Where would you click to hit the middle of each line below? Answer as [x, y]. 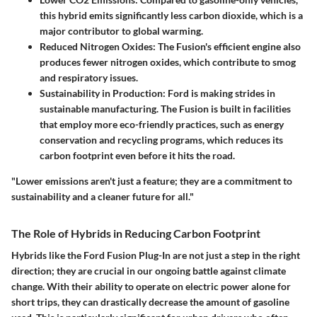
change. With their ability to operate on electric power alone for [151, 286]
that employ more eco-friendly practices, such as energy [162, 124]
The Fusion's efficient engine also [228, 46]
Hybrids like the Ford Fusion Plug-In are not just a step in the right [156, 255]
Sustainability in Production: [103, 93]
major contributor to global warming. [121, 30]
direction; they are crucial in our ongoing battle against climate [149, 270]
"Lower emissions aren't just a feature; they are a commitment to [152, 180]
